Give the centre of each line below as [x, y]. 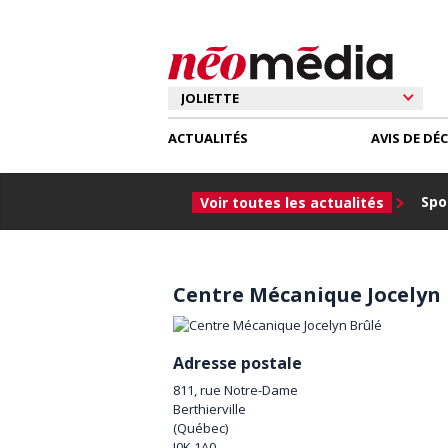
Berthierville [209, 408]
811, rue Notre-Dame [235, 389]
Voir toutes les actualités [292, 202]
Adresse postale [237, 362]
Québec [201, 427]
